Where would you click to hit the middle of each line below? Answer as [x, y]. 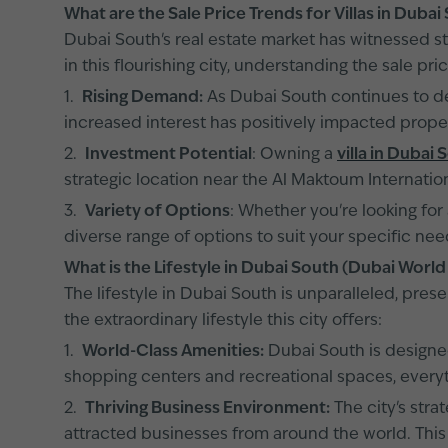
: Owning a [294, 155]
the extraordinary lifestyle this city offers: [223, 321]
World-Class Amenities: [173, 352]
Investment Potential [168, 155]
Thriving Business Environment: [207, 409]
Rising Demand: [142, 98]
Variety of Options [157, 212]
